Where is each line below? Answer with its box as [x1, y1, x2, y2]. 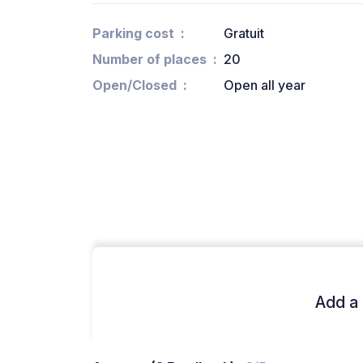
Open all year [224, 77, 305, 94]
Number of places [92, 51, 207, 68]
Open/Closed [92, 77, 177, 94]
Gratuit [224, 25, 264, 42]
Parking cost [92, 25, 174, 42]
